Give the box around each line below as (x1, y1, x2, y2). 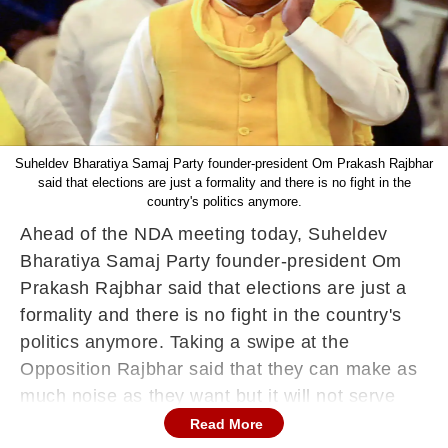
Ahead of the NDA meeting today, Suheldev (20, 224, 388, 244)
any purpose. (20, 413, 131, 433)
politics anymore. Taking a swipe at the (20, 332, 350, 352)
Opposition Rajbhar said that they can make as (20, 359, 418, 379)
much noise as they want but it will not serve (20, 386, 396, 406)
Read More (190, 416, 263, 432)
